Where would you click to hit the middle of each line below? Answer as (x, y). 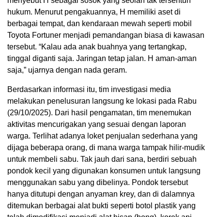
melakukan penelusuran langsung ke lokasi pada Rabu (102, 101)
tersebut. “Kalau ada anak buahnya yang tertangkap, (97, 47)
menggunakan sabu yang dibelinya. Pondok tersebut (98, 183)
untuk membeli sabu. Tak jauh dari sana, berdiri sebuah (102, 159)
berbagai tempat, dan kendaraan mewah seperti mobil (100, 24)
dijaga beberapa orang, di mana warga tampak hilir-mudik (106, 148)
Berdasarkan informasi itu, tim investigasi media (89, 90)
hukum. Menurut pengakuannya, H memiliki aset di (94, 12)
